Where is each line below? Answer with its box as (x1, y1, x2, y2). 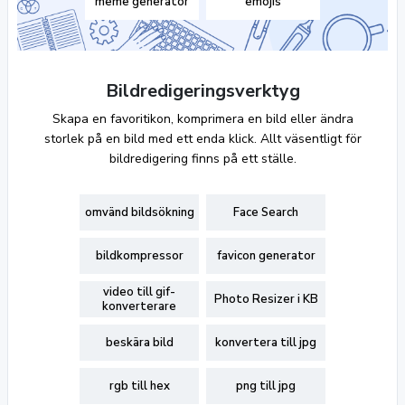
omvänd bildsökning (84, 204, 194, 221)
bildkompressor (95, 248, 184, 264)
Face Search (233, 204, 298, 221)
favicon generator (216, 248, 316, 264)
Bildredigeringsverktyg (105, 79, 300, 103)
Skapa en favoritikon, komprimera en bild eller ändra (52, 110, 353, 127)
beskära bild (105, 334, 174, 351)
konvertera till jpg (215, 334, 316, 351)
